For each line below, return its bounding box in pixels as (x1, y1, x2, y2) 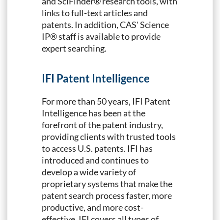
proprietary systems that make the (42, 178, 172, 189)
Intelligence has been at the (42, 107, 145, 118)
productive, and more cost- (42, 201, 143, 213)
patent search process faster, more (42, 190, 172, 201)
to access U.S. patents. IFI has (42, 142, 153, 154)
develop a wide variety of (42, 166, 136, 177)
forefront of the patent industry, (42, 119, 163, 130)
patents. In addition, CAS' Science (42, 19, 169, 30)
